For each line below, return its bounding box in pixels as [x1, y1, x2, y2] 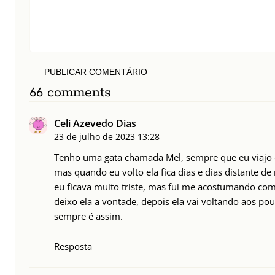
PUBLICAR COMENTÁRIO [44, 67, 147, 77]
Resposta [54, 240, 92, 253]
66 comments [29, 84, 111, 102]
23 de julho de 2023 [54, 131, 135, 143]
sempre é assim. [54, 210, 123, 223]
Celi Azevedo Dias [54, 117, 136, 131]
